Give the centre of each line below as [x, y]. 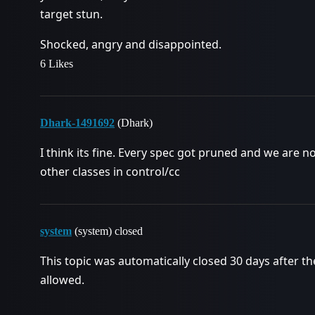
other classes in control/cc [110, 172]
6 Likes [57, 64]
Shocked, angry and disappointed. [131, 44]
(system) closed [107, 231]
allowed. [62, 280]
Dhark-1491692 [77, 123]
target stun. [71, 14]
